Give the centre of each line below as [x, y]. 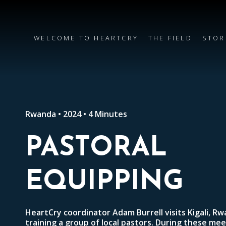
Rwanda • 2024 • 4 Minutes [76, 114]
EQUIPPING [104, 182]
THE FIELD [170, 38]
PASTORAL [96, 149]
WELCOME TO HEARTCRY [86, 38]
